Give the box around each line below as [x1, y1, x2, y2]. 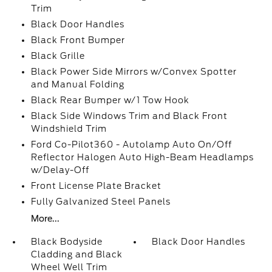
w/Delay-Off [30, 165, 89, 175]
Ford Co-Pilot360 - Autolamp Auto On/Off [30, 140, 232, 150]
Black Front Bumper [30, 35, 125, 46]
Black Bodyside [30, 237, 103, 247]
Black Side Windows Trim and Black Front [30, 111, 228, 121]
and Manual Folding [30, 80, 124, 90]
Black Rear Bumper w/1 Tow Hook [30, 95, 189, 106]
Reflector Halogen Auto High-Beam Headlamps [30, 152, 254, 163]
